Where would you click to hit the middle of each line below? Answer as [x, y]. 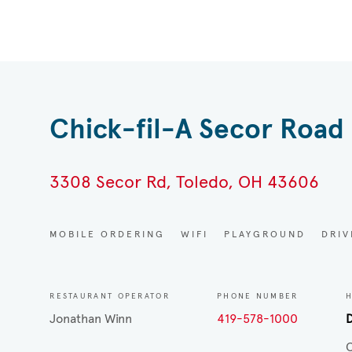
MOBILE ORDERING [108, 235]
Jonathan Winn [91, 319]
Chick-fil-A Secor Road [197, 129]
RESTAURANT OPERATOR [110, 296]
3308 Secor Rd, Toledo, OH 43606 [185, 182]
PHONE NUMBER [257, 296]
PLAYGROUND [265, 235]
